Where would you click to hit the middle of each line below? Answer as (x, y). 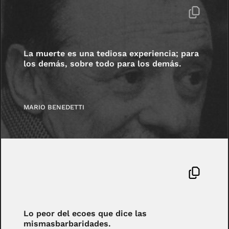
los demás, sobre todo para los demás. (103, 63)
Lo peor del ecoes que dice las (85, 214)
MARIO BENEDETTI (54, 107)
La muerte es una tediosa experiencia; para (111, 53)
